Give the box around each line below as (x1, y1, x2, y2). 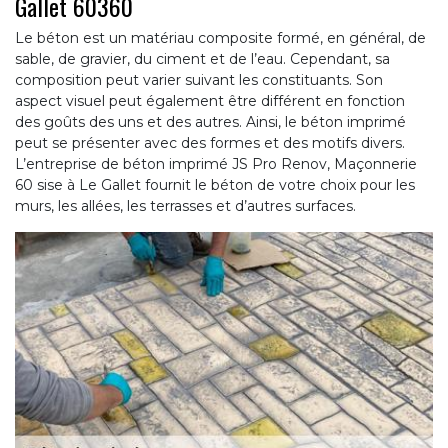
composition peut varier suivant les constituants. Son (15, 70, 383, 89)
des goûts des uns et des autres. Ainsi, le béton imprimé (15, 112, 406, 131)
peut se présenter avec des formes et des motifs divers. (15, 133, 405, 152)
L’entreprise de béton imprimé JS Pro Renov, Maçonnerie (15, 154, 417, 173)
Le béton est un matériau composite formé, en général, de (15, 28, 426, 47)
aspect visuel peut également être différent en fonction (15, 91, 405, 110)
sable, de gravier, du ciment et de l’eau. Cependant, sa (15, 49, 390, 68)
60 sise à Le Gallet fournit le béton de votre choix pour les (15, 175, 415, 194)
